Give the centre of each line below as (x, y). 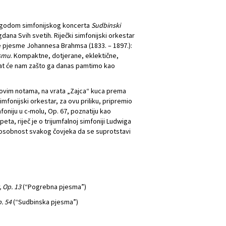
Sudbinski (106, 25)
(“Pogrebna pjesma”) (54, 187)
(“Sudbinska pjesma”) (45, 202)
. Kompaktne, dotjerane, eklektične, (65, 55)
